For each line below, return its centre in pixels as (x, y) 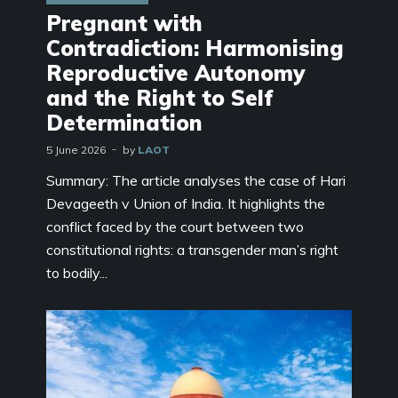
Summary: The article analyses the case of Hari (196, 180)
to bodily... (77, 272)
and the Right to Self (160, 97)
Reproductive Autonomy (175, 72)
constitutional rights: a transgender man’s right (192, 249)
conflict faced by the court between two (175, 226)
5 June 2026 (76, 149)
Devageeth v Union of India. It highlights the (186, 203)
